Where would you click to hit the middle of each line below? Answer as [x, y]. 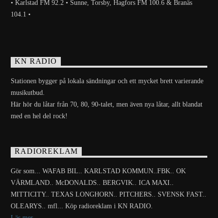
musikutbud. [28, 93]
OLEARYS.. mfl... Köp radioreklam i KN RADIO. [82, 206]
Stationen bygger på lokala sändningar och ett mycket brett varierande [107, 81]
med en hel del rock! [39, 116]
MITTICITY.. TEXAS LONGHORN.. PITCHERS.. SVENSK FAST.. [109, 195]
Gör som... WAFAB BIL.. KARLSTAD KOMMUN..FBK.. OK [99, 171]
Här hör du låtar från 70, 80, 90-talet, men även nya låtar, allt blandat [107, 104]
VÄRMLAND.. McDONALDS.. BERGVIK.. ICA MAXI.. [92, 183]
